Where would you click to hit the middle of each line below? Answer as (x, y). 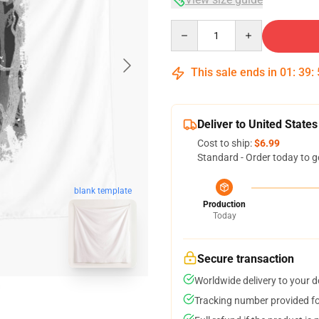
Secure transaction (246, 259)
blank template (103, 191)
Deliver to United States (257, 124)
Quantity (190, 26)
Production (224, 204)
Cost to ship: (226, 143)
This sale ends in (234, 72)
